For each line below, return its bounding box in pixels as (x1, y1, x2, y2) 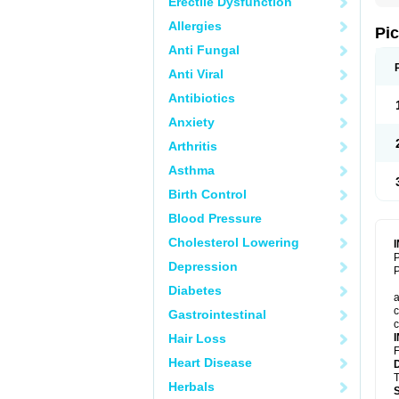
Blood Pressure (168, 211, 262, 225)
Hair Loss (168, 331, 226, 346)
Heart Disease (168, 355, 252, 370)
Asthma (168, 163, 215, 177)
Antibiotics (168, 91, 235, 105)
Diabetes (168, 283, 222, 297)
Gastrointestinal (168, 307, 266, 322)
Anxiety (168, 115, 215, 129)
